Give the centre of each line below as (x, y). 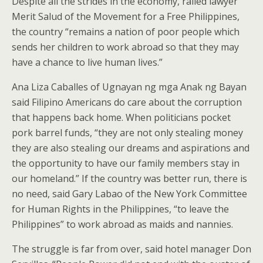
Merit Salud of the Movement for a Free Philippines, (126, 16)
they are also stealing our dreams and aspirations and (131, 148)
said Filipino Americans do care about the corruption (127, 102)
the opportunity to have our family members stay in (126, 163)
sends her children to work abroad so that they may (125, 47)
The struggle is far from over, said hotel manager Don (131, 249)
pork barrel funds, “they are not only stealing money (127, 132)
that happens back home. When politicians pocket (121, 117)
